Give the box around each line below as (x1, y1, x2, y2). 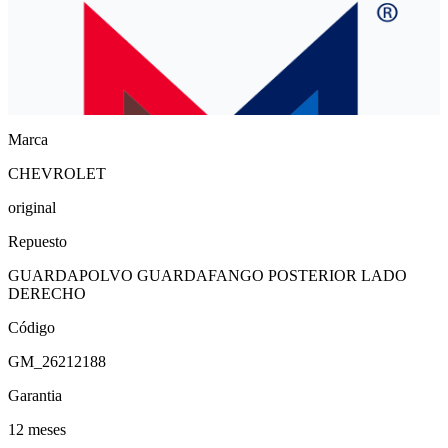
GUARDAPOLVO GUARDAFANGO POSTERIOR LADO (8, 266, 407, 284)
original (8, 198, 56, 216)
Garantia (8, 386, 62, 404)
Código (8, 318, 55, 336)
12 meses (8, 420, 66, 438)
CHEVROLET (8, 164, 106, 182)
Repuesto (8, 232, 67, 250)
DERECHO (8, 284, 86, 302)
